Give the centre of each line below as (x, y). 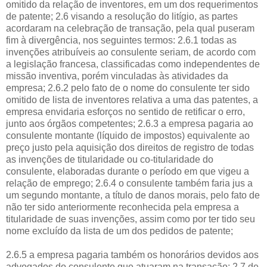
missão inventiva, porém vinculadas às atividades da (117, 76)
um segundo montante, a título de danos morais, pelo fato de (133, 195)
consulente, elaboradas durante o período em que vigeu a (128, 171)
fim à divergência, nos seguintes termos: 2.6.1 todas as (121, 40)
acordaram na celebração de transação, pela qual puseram (130, 28)
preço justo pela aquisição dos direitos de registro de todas (130, 147)
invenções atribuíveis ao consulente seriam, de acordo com (131, 52)
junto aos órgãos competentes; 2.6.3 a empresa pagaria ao (130, 123)
